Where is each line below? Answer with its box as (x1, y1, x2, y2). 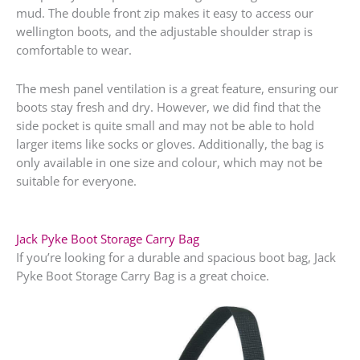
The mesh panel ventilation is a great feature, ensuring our (16, 80, 338, 97)
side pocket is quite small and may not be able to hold (16, 117, 314, 134)
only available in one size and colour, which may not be (16, 154, 322, 171)
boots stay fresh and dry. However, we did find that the (16, 99, 321, 116)
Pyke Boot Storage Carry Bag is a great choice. (16, 267, 269, 284)
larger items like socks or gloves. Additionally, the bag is (16, 136, 324, 153)
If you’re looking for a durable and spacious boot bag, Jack (16, 248, 336, 265)
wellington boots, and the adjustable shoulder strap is (16, 22, 313, 39)
